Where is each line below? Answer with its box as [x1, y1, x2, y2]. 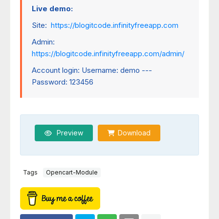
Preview [55, 128, 83, 137]
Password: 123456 [32, 77, 93, 87]
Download [118, 128, 151, 137]
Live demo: [32, 3, 75, 13]
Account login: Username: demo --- [32, 65, 152, 75]
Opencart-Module [46, 169, 98, 176]
